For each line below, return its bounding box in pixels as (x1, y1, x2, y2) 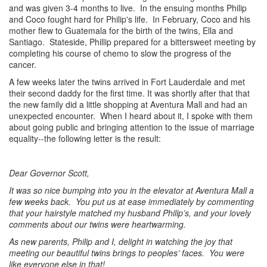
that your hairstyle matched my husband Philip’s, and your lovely (9, 206, 251, 219)
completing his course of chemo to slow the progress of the (9, 46, 231, 59)
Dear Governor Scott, (9, 166, 89, 179)
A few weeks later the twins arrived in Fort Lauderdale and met (9, 75, 245, 88)
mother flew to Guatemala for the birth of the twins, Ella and (9, 24, 233, 36)
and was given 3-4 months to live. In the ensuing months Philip (9, 1, 247, 14)
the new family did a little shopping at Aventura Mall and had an (9, 98, 247, 110)
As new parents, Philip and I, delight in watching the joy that (9, 235, 232, 247)
